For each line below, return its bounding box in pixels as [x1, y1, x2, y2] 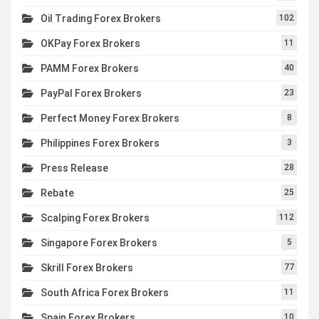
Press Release [41, 162, 108, 174]
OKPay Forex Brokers [41, 37, 140, 49]
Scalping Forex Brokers [41, 211, 150, 224]
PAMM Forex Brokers [41, 62, 139, 74]
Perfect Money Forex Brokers [41, 112, 179, 124]
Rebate [41, 187, 74, 199]
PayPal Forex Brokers [41, 87, 142, 99]
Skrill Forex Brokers [41, 261, 133, 273]
